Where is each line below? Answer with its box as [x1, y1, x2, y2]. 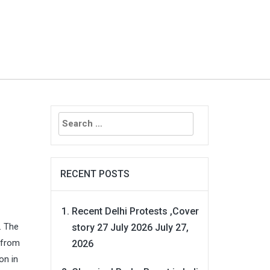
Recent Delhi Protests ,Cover [71, 205, 199, 217]
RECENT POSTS [60, 168, 130, 180]
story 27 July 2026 [71, 221, 152, 233]
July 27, [154, 221, 189, 233]
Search [50, 107, 81, 119]
